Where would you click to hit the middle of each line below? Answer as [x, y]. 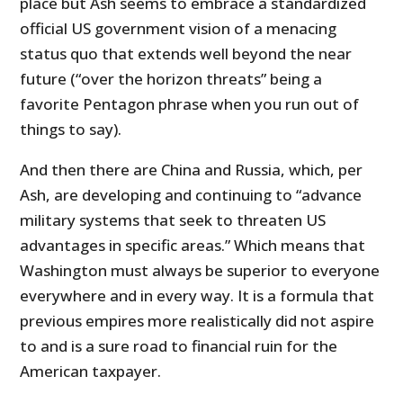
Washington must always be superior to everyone [200, 270]
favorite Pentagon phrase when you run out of [190, 103]
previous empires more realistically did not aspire [197, 320]
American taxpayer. [91, 371]
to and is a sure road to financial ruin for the [179, 345]
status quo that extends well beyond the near [186, 53]
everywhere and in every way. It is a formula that [197, 295]
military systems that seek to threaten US [173, 219]
